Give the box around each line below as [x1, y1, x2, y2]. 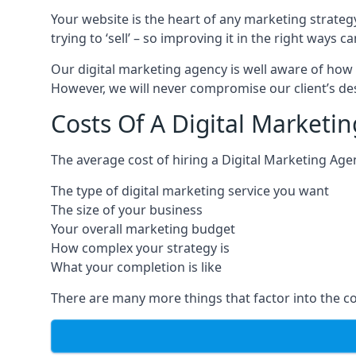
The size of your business [51, 201, 203, 219]
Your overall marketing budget [51, 220, 235, 238]
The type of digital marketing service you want [51, 182, 329, 200]
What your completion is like [51, 258, 222, 277]
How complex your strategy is [51, 239, 230, 257]
